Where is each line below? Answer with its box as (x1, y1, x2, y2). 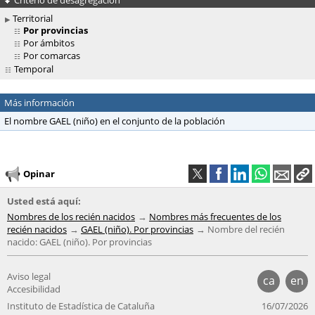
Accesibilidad (7, 283, 60, 296)
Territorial (13, 12, 53, 25)
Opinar (23, 167, 55, 180)
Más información (4, 96, 75, 110)
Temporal (14, 63, 53, 76)
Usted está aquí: (7, 195, 81, 208)
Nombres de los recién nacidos (7, 210, 135, 224)
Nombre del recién (207, 223, 285, 236)
